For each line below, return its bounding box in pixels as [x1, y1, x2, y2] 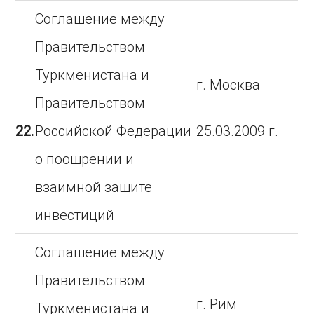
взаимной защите [35, 179, 153, 196]
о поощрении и [35, 151, 135, 168]
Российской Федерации [35, 123, 192, 139]
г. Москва [196, 76, 261, 93]
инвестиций [35, 207, 115, 224]
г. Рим [196, 296, 238, 313]
